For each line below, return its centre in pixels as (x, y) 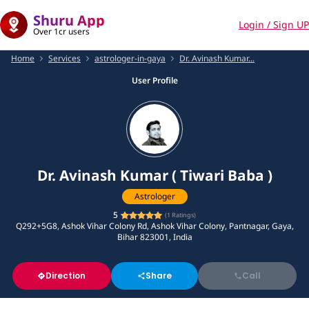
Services (64, 58)
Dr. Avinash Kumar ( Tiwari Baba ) (154, 175)
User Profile (154, 80)
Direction (66, 275)
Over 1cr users (61, 31)
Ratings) (183, 215)
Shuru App (69, 20)
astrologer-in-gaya (130, 58)
